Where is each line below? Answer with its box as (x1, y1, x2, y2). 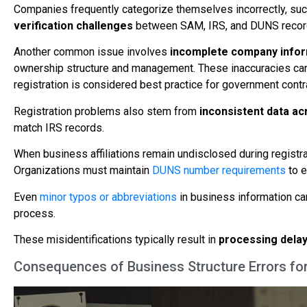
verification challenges (14, 19, 133, 33)
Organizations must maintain (14, 164, 152, 177)
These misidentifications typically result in (14, 233, 219, 246)
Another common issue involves (14, 45, 170, 59)
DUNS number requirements (152, 164, 286, 177)
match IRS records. (14, 121, 104, 134)
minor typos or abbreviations (40, 190, 177, 204)
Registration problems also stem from (14, 104, 199, 118)
